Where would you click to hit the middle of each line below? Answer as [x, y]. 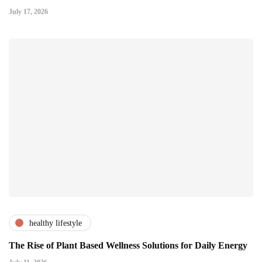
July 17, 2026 [28, 12]
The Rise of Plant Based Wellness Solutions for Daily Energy [128, 246]
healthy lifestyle [56, 223]
